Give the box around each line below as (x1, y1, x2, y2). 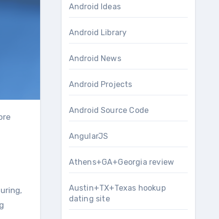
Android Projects (68, 80, 132, 89)
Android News (68, 54, 121, 63)
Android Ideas (68, 2, 121, 11)
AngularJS (68, 131, 109, 141)
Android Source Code (68, 106, 149, 115)
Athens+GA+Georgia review (68, 157, 175, 167)
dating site (68, 194, 110, 203)
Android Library (68, 28, 127, 37)
